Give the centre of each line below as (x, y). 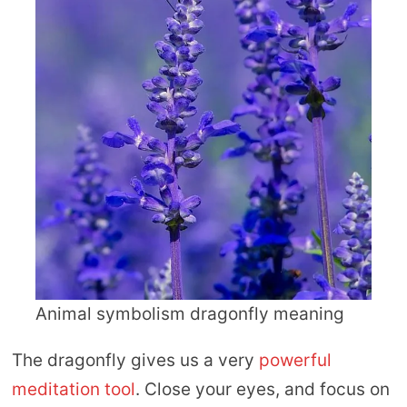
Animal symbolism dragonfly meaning (189, 314)
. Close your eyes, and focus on (262, 390)
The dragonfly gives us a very (135, 361)
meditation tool (73, 390)
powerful (295, 361)
